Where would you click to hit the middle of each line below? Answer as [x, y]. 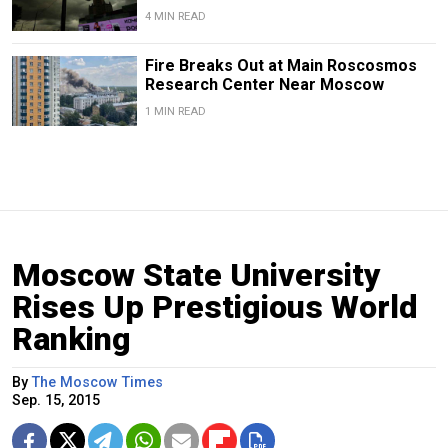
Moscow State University [196, 275]
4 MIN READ [175, 16]
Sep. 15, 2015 [56, 401]
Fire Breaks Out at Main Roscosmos [280, 66]
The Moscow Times [97, 383]
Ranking [71, 339]
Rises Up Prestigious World [215, 307]
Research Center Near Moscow [264, 85]
